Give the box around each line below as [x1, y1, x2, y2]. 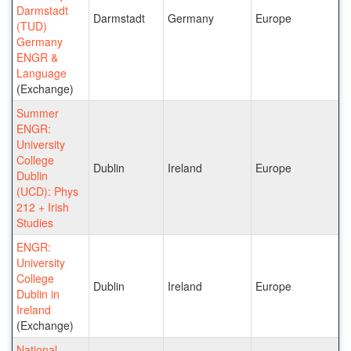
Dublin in [16, 285, 60, 302]
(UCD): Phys [16, 183, 78, 199]
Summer [16, 104, 59, 121]
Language [16, 64, 67, 81]
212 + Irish [16, 198, 69, 215]
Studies [16, 214, 53, 230]
